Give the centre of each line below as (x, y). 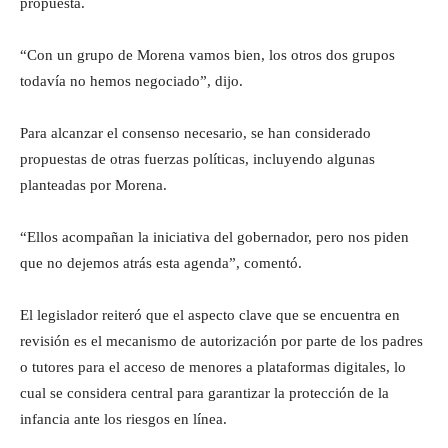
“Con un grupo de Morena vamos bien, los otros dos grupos (207, 54)
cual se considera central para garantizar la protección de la (204, 392)
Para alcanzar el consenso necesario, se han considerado (195, 132)
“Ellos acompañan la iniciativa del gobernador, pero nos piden (214, 236)
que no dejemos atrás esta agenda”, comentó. (161, 262)
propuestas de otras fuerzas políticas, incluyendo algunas (197, 158)
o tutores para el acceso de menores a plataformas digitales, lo (213, 366)
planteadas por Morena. (93, 184)
